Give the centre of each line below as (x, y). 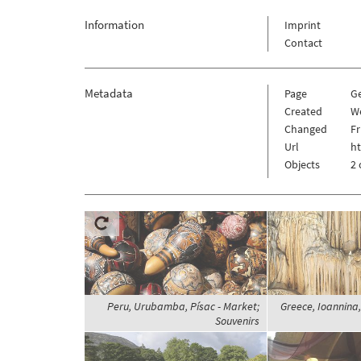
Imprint (302, 25)
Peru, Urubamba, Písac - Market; (183, 307)
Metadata (108, 93)
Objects (302, 165)
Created (303, 112)
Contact (303, 43)
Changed (305, 129)
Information (114, 25)
